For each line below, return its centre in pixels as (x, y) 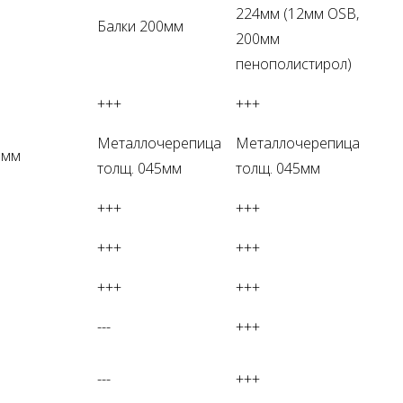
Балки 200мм (140, 26)
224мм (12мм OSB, (297, 13)
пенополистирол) (294, 63)
